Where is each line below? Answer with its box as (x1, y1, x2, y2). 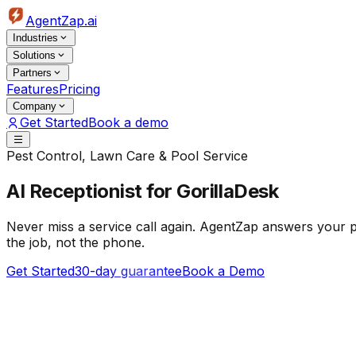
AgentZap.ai (25, 13, 97, 29)
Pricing (59, 81, 100, 97)
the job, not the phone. (6, 234, 145, 250)
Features (6, 81, 59, 97)
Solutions (13, 49, 56, 61)
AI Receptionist (6, 179, 147, 203)
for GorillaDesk (146, 179, 279, 203)
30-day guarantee (75, 262, 182, 279)
